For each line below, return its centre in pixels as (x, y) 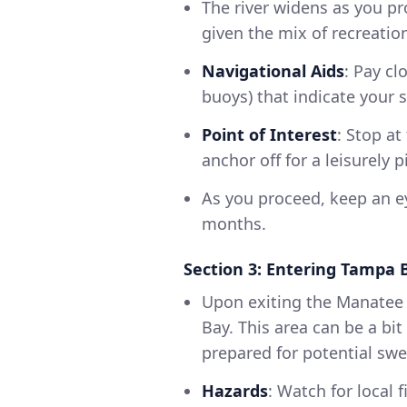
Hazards (235, 391)
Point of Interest (269, 135)
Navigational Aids (273, 71)
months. (234, 224)
